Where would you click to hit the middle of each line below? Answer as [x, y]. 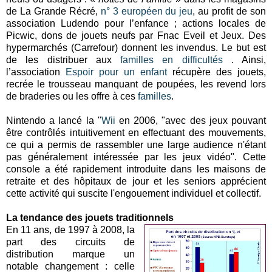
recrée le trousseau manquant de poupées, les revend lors [136, 84]
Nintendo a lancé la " [54, 120]
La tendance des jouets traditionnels [90, 217]
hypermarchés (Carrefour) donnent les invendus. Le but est [136, 47]
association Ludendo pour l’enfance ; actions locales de [136, 23]
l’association [36, 72]
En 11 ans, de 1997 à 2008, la [71, 229]
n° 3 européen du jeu [147, 11]
